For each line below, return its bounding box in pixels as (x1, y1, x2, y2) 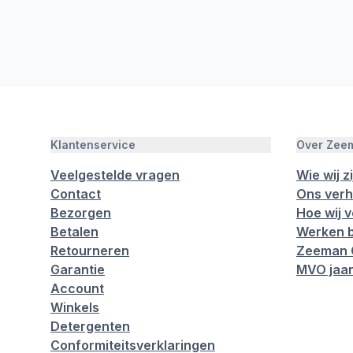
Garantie (50, 262, 105, 277)
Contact (50, 186, 101, 202)
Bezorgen (50, 205, 111, 221)
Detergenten (50, 318, 130, 334)
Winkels (50, 299, 99, 315)
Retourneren (50, 243, 129, 258)
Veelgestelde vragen (50, 167, 180, 183)
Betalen (50, 224, 98, 240)
